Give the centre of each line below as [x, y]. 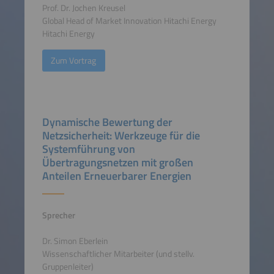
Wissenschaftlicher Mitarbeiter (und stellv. [118, 254]
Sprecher [58, 216]
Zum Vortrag [74, 60]
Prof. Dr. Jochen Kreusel [83, 8]
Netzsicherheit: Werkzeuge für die [121, 135]
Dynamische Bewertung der [107, 122]
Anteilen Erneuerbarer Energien [117, 176]
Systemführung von [88, 149]
